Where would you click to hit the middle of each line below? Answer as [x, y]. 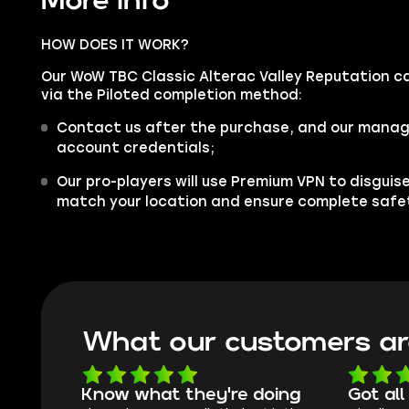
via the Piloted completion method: [171, 94]
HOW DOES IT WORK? [115, 45]
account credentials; [135, 147]
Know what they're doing [191, 394]
